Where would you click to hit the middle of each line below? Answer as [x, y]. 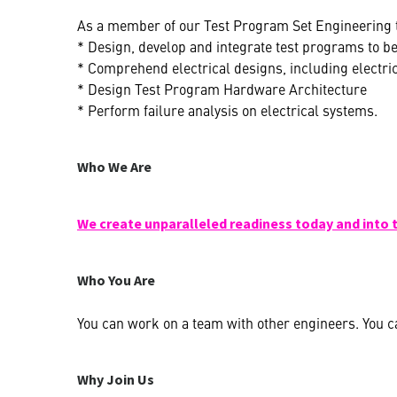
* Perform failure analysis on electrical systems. [227, 109]
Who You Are [116, 280]
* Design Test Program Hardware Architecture [222, 88]
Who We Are [114, 166]
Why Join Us [116, 379]
